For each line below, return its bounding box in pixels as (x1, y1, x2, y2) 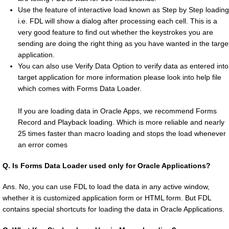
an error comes (18, 141, 67, 149)
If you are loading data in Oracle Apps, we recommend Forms (18, 107, 217, 116)
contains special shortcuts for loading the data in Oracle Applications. (3, 205, 224, 214)
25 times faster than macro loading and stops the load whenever (18, 129, 226, 138)
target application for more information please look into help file (18, 73, 221, 82)
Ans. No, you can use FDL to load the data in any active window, (3, 182, 210, 191)
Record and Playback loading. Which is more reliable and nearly (18, 118, 224, 127)
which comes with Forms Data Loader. (18, 84, 142, 93)
